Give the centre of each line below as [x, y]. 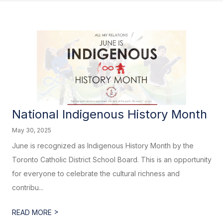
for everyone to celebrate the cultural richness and [96, 173]
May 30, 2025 [32, 130]
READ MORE [33, 212]
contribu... [28, 187]
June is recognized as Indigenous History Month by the [103, 146]
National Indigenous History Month [110, 114]
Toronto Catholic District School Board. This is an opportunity [112, 160]
